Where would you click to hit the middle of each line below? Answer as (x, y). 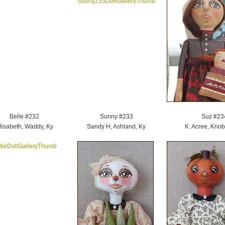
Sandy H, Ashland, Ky (116, 127)
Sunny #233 (116, 117)
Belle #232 (24, 117)
